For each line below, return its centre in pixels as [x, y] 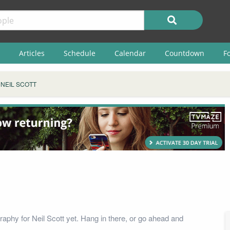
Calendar [130, 53]
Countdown [184, 53]
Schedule [79, 53]
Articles [32, 53]
